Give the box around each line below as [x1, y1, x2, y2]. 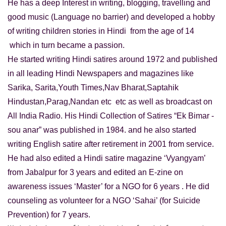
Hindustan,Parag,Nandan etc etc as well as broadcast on [8, 97, 212, 106]
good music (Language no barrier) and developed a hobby [8, 12, 215, 21]
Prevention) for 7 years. [8, 210, 90, 219]
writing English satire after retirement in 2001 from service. [8, 139, 214, 148]
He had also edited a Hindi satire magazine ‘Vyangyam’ [8, 153, 205, 162]
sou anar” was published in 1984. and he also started [8, 125, 196, 134]
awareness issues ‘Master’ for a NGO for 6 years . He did [8, 182, 209, 191]
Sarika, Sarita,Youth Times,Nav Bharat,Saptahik [8, 83, 179, 92]
